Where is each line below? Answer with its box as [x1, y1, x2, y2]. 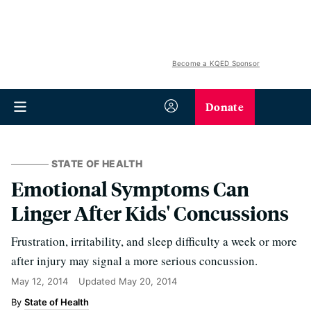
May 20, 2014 [119, 276, 177, 287]
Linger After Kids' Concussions [11, 200, 289, 226]
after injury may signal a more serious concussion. [11, 253, 258, 269]
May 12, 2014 [11, 276, 68, 287]
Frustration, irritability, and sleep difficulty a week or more [11, 233, 297, 249]
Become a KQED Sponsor [171, 59, 260, 67]
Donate [205, 99, 244, 115]
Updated [78, 276, 119, 287]
